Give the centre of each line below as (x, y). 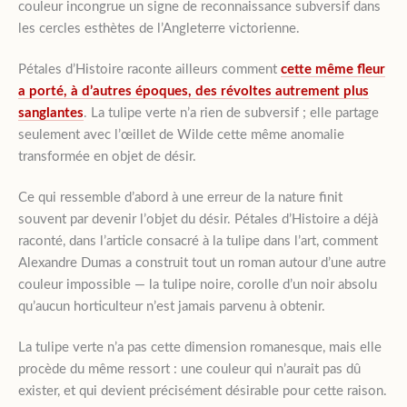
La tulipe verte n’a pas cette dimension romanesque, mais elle (200, 347)
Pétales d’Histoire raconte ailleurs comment (149, 69)
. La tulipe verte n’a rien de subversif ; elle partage (231, 113)
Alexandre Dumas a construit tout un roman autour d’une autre (202, 263)
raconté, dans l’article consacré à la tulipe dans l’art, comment (198, 241)
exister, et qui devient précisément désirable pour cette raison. (203, 391)
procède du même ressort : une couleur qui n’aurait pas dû (189, 369)
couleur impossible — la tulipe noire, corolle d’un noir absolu (198, 284)
